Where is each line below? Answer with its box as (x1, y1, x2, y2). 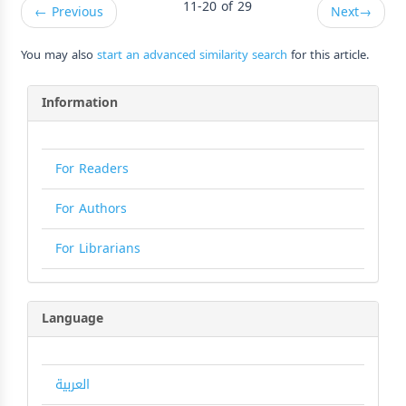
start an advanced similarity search (97, 43, 287, 66)
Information (42, 90, 118, 115)
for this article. (287, 43, 369, 66)
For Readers (55, 156, 129, 181)
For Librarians (55, 236, 140, 261)
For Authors (55, 196, 127, 221)
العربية (55, 372, 90, 397)
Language (42, 305, 103, 331)
